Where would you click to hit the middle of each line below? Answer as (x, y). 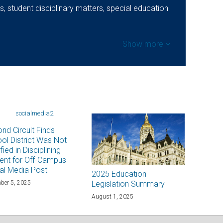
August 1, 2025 (113, 197)
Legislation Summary (128, 184)
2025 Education (119, 174)
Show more (144, 44)
